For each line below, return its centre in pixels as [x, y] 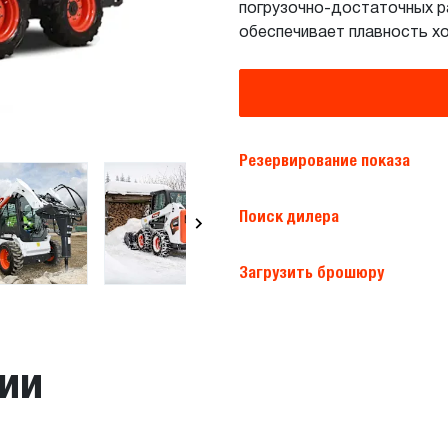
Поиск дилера [289, 216]
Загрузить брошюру [311, 272]
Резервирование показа [324, 160]
